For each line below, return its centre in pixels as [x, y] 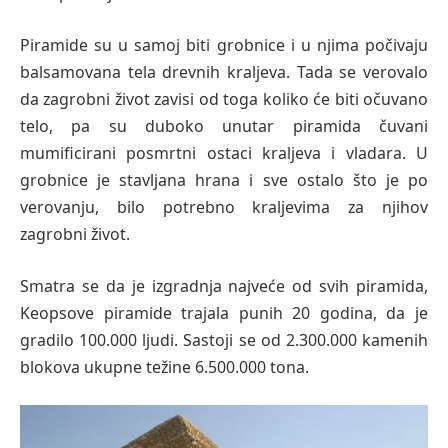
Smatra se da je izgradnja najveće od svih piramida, [224, 285]
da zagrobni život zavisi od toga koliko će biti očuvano [224, 99]
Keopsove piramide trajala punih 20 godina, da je [224, 312]
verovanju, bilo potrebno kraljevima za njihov [224, 207]
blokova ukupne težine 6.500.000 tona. [164, 366]
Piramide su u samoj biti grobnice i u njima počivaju [224, 45]
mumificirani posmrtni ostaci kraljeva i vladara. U [224, 153]
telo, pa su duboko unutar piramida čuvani [224, 126]
